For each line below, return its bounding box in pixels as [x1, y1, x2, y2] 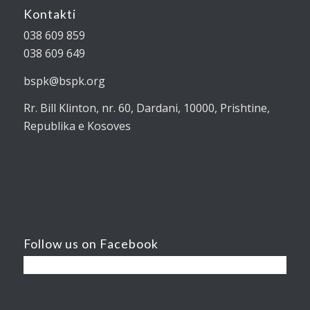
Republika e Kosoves [23, 118, 131, 134]
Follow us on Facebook [23, 237, 158, 252]
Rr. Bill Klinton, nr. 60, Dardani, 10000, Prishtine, [23, 100, 270, 116]
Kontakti [23, 6, 76, 21]
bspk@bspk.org [23, 73, 105, 89]
